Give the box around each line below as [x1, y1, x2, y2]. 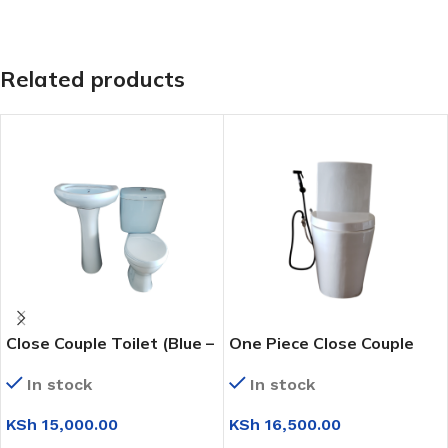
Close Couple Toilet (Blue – [6, 333, 214, 353]
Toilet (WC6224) [229, 355, 361, 375]
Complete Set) [6, 355, 122, 375]
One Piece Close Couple [229, 333, 414, 353]
